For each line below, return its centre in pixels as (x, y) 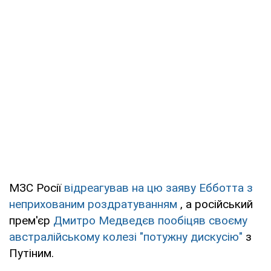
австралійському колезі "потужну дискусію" (126, 237)
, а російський (215, 204)
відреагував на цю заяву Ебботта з (158, 188)
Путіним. (31, 253)
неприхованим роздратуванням (93, 204)
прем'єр (31, 220)
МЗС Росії (37, 188)
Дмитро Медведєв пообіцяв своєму (150, 220)
